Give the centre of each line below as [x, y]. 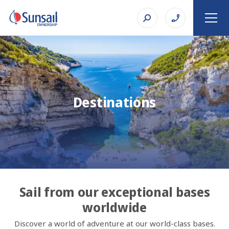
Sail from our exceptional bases [114, 192]
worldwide [114, 207]
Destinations [114, 102]
